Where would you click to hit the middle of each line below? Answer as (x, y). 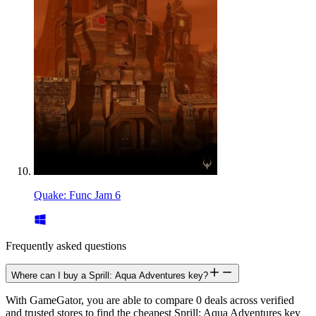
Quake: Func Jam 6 (77, 195)
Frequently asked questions (66, 245)
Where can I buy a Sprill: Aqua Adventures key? (110, 275)
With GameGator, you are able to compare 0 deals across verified (150, 300)
